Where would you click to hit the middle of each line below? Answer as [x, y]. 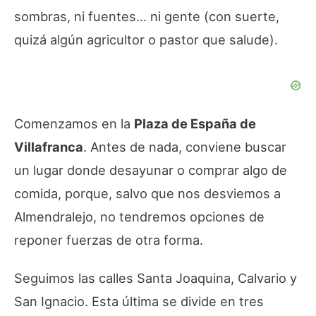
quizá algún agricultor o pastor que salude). [146, 40]
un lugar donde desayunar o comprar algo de [151, 170]
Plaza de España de [195, 123]
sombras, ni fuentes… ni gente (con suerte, [147, 17]
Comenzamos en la [74, 123]
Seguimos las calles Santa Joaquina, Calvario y [156, 278]
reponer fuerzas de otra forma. [109, 239]
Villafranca [49, 146]
